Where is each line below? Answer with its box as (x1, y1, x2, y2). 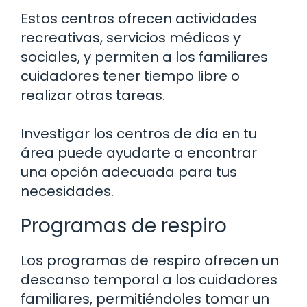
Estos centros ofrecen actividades (21, 9, 257, 29)
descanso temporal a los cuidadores (21, 270, 278, 290)
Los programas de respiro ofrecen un (21, 251, 279, 271)
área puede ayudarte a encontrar (21, 143, 257, 163)
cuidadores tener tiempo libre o (21, 66, 240, 86)
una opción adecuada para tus (21, 162, 237, 182)
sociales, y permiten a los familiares (21, 47, 268, 67)
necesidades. (21, 182, 114, 201)
